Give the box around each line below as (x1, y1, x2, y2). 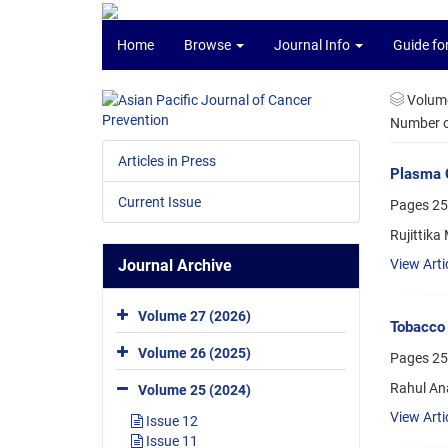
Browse (184, 37, 234, 53)
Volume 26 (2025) (138, 344, 251, 361)
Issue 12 (143, 413, 198, 429)
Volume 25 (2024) (138, 381, 251, 398)
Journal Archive (118, 256, 232, 275)
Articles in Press (118, 153, 216, 169)
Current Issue (118, 194, 201, 210)
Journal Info (274, 37, 353, 53)
